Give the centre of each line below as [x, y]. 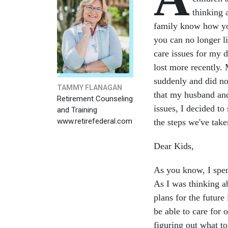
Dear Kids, [174, 146]
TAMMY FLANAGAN [90, 88]
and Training [77, 110]
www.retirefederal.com [95, 121]
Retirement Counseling [95, 99]
